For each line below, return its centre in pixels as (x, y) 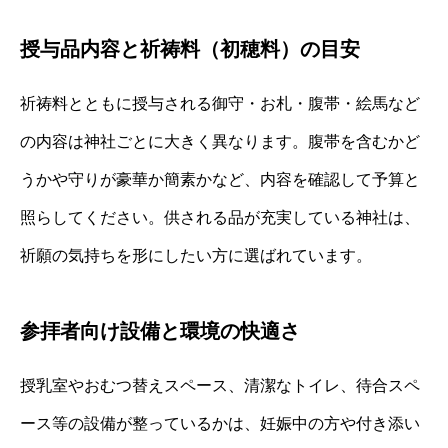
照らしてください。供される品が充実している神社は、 (220, 217)
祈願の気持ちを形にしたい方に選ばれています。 (196, 255)
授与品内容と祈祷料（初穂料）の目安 (190, 48)
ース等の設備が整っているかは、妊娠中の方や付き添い (220, 423)
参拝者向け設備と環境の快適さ (160, 330)
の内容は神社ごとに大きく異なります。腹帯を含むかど (220, 141)
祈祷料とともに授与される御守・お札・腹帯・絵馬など (220, 103)
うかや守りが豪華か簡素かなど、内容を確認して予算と (220, 179)
